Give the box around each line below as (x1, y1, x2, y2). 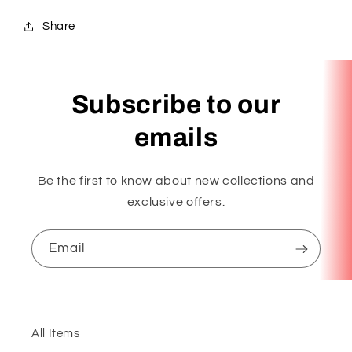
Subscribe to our (71, 90, 281, 119)
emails (134, 123, 218, 152)
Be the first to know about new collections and (37, 174, 315, 187)
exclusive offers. (126, 196, 225, 208)
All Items (31, 327, 80, 339)
